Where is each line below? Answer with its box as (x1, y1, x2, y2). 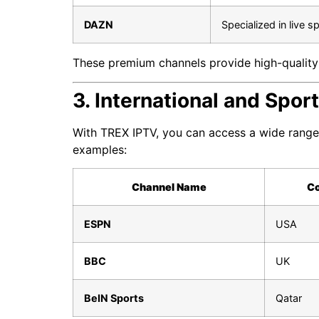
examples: (73, 142, 127, 157)
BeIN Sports (84, 291, 144, 304)
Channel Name (131, 180, 206, 193)
